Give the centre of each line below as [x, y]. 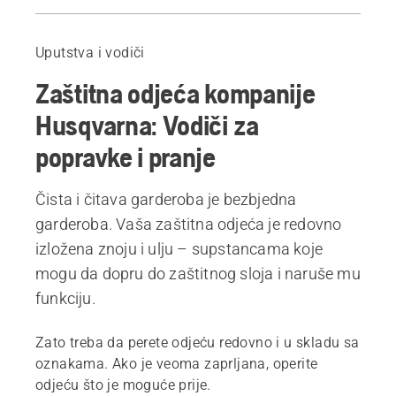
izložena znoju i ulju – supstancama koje [179, 248]
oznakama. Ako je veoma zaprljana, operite [177, 363]
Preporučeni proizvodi [120, 34]
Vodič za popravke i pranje [133, 9]
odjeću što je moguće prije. [123, 385]
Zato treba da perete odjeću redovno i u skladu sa [198, 342]
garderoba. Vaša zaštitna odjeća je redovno [189, 224]
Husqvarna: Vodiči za [147, 125]
